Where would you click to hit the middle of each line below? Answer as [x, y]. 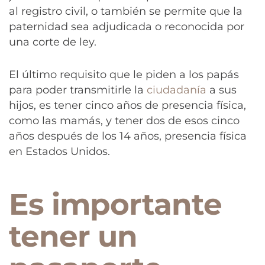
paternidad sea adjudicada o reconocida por [127, 26]
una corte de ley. [53, 42]
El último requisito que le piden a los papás [124, 74]
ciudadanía [177, 90]
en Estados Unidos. [59, 151]
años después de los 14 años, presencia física [128, 136]
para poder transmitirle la [78, 90]
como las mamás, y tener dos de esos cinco [124, 120]
